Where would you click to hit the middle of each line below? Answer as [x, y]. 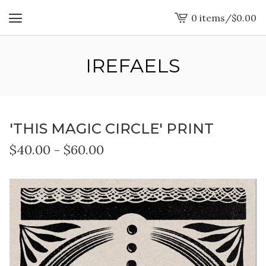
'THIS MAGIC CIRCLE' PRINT [112, 129]
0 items [208, 18]
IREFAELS [133, 66]
